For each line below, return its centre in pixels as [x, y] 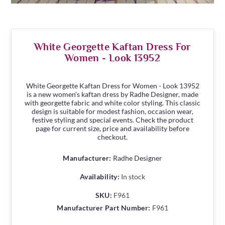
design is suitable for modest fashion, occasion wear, [113, 111]
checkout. [113, 137]
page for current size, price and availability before [113, 129]
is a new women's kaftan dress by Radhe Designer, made [113, 94]
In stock [133, 177]
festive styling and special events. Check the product [113, 120]
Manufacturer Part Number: [104, 208]
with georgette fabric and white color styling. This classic [113, 103]
